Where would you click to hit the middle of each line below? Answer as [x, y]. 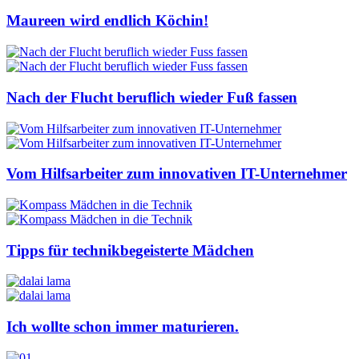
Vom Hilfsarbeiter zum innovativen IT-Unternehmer [177, 174]
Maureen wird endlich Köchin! [107, 21]
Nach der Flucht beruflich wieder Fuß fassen [152, 97]
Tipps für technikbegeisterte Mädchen [130, 250]
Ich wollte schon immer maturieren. [123, 327]
